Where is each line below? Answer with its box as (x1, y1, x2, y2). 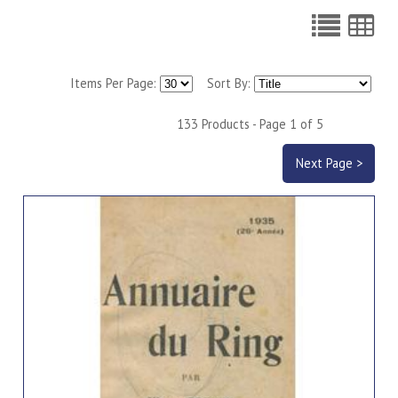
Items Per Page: (69, 74, 160, 92)
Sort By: (192, 74, 254, 92)
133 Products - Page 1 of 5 (176, 115, 323, 132)
